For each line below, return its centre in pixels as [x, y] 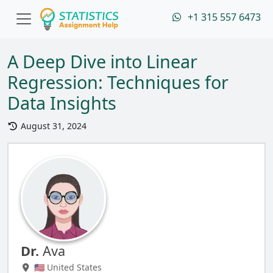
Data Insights [62, 103]
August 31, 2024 [52, 126]
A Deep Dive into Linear [102, 61]
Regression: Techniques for [118, 82]
